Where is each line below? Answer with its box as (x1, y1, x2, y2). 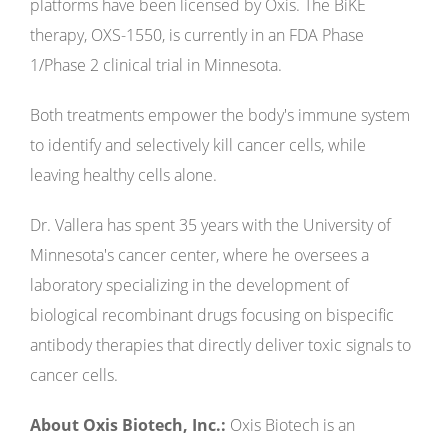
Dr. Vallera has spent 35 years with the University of (30, 214, 391, 236)
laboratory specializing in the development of (30, 274, 349, 296)
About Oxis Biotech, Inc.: (30, 414, 226, 436)
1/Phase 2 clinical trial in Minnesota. (30, 54, 282, 76)
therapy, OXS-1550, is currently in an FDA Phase (30, 24, 364, 46)
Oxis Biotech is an (226, 414, 355, 436)
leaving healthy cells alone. (30, 164, 217, 186)
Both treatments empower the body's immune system (30, 104, 410, 126)
